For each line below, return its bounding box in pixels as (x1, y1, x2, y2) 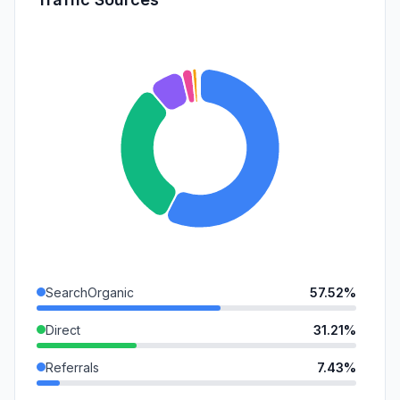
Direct (46, 321, 80, 337)
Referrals (46, 359, 99, 375)
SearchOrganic (46, 284, 134, 300)
